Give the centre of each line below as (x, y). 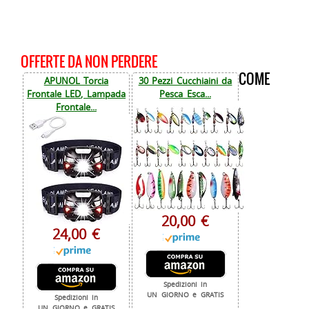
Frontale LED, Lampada (76, 94)
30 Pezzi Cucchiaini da (185, 81)
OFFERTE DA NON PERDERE (89, 62)
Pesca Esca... (185, 94)
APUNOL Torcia (76, 81)
